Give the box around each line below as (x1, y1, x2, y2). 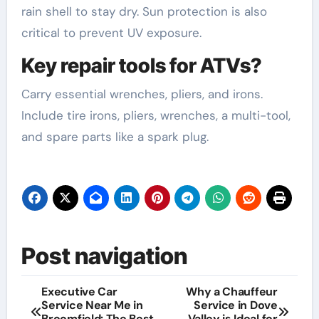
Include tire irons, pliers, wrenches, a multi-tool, (21, 107, 291, 123)
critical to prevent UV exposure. (21, 25, 202, 41)
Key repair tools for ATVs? (21, 53, 262, 78)
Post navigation (21, 241, 187, 270)
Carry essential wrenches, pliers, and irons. (21, 85, 30, 102)
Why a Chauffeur (186, 284, 278, 300)
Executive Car (41, 284, 117, 300)
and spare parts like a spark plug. (21, 128, 209, 145)
